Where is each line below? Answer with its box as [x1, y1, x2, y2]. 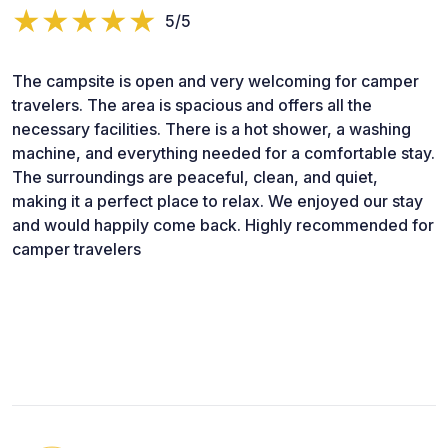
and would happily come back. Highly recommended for [12, 214, 434, 235]
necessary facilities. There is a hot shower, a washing [12, 118, 411, 139]
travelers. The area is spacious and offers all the [12, 94, 372, 115]
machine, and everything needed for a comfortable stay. [12, 142, 435, 163]
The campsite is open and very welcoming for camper [12, 70, 419, 91]
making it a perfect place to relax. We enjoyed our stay [12, 190, 423, 211]
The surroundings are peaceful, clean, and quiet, [12, 166, 378, 187]
